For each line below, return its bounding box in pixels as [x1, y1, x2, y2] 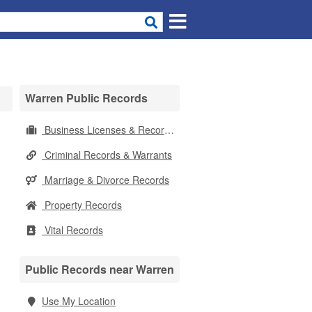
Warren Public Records [25, 90, 148, 106]
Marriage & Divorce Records [42, 173, 169, 187]
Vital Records [42, 223, 103, 237]
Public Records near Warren [25, 261, 174, 277]
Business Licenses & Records [42, 123, 164, 136]
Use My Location [42, 294, 116, 308]
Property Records [42, 198, 122, 212]
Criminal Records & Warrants [42, 148, 172, 162]
